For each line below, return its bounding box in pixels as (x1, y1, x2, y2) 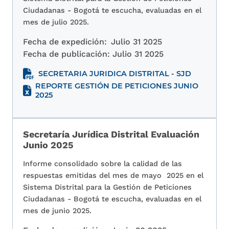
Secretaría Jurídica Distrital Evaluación (23, 129, 199, 140)
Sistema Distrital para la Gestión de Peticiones (23, 183, 192, 192)
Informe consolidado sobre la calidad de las (23, 159, 182, 168)
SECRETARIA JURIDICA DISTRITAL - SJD (38, 69, 191, 79)
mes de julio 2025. (23, 18, 89, 27)
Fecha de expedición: (23, 37, 107, 47)
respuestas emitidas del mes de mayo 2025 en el (23, 171, 203, 180)
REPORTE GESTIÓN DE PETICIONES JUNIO (35, 81, 198, 91)
